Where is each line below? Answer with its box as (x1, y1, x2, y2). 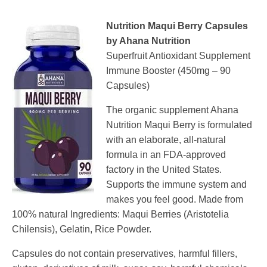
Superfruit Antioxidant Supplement (106, 51, 250, 61)
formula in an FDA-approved (106, 150, 226, 160)
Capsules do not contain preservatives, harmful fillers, (12, 249, 237, 259)
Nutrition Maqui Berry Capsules (106, 21, 248, 32)
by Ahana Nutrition (106, 36, 191, 46)
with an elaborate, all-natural (106, 135, 226, 145)
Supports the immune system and (106, 179, 247, 190)
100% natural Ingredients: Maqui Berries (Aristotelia (12, 209, 229, 220)
